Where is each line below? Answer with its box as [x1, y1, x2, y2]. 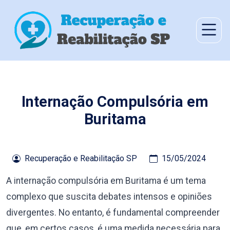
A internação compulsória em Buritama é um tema [6, 176, 206, 186]
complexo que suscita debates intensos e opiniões [6, 191, 212, 202]
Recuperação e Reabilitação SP [24, 154, 137, 163]
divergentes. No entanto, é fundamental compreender [6, 207, 220, 218]
